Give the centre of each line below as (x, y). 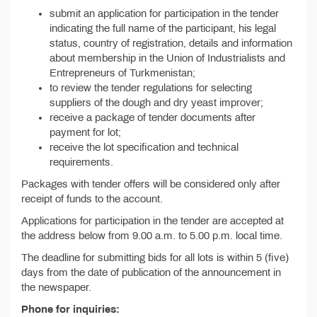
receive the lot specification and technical (144, 147)
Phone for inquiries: (70, 309)
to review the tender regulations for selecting (151, 88)
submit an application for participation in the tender (164, 13)
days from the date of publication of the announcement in (151, 272)
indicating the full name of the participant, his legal (163, 28)
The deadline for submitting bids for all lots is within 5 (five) (155, 258)
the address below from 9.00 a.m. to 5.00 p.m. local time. (152, 236)
